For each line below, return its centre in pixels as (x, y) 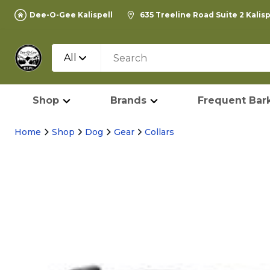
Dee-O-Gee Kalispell (71, 15)
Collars (159, 132)
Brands (128, 100)
